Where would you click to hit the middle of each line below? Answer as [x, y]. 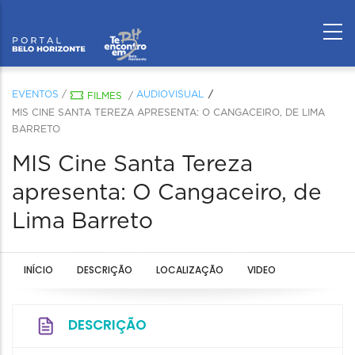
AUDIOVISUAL [170, 94]
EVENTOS [35, 94]
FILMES [105, 96]
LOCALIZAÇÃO [190, 270]
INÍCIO [38, 270]
